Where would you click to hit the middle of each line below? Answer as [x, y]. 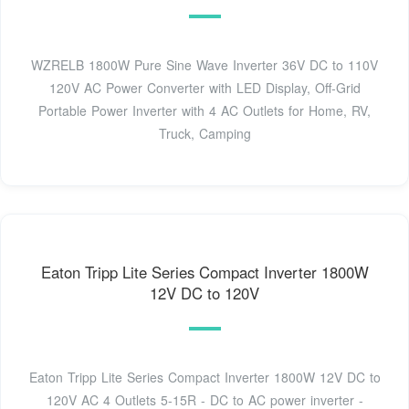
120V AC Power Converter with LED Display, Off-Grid [204, 87]
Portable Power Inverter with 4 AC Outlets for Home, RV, [204, 110]
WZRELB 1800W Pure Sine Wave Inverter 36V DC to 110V [204, 64]
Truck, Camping [204, 133]
